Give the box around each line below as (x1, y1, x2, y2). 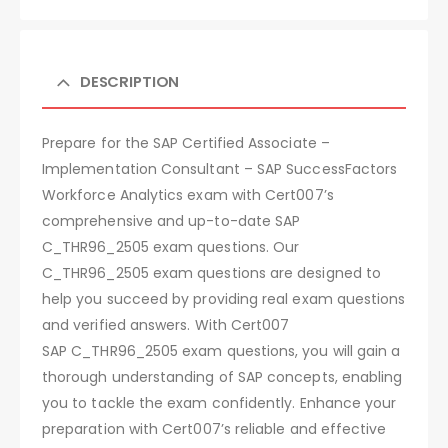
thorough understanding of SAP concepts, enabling (42, 366, 403, 387)
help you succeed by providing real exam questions (42, 288, 406, 309)
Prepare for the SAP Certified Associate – (42, 132, 330, 153)
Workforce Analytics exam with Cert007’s (42, 184, 334, 205)
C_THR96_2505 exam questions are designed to (42, 262, 382, 283)
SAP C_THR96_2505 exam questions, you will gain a (42, 340, 401, 361)
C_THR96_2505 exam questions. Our (42, 236, 300, 257)
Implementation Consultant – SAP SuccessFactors (42, 158, 398, 179)
